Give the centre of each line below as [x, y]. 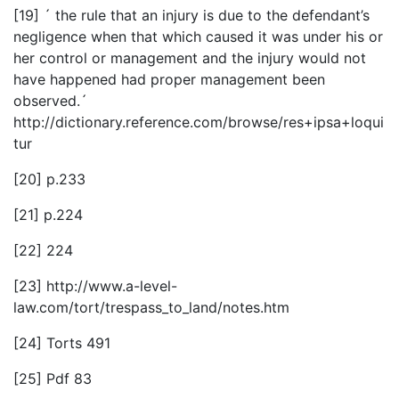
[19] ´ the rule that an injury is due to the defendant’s [191, 16]
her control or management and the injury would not [190, 58]
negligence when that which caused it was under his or [198, 37]
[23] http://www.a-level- [95, 286]
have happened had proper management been [169, 80]
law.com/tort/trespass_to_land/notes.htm [151, 308]
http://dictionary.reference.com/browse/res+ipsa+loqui [199, 122]
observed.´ [50, 101]
